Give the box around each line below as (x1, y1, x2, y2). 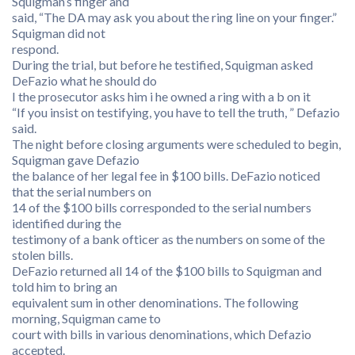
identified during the (12, 216, 121, 231)
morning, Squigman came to (12, 311, 161, 326)
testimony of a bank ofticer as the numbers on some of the (12, 231, 325, 246)
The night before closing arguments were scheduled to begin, (12, 136, 341, 151)
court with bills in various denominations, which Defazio (12, 326, 311, 342)
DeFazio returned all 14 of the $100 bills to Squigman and (12, 263, 322, 278)
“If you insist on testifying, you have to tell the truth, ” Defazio (12, 105, 340, 120)
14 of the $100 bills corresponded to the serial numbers (12, 200, 311, 215)
